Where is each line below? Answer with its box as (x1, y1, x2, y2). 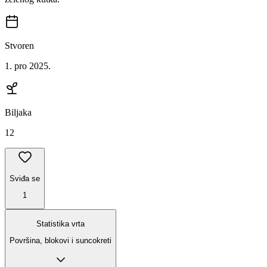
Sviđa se (10, 173, 40, 183)
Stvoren (5, 41, 34, 51)
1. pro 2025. (5, 61, 51, 72)
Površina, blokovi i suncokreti (10, 236, 111, 246)
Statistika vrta (36, 219, 85, 228)
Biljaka (5, 107, 32, 118)
